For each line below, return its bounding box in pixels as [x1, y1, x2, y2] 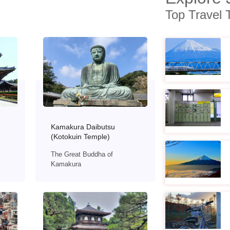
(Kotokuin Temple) [50, 132, 110, 141]
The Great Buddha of [50, 150, 113, 158]
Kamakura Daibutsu [50, 122, 115, 131]
